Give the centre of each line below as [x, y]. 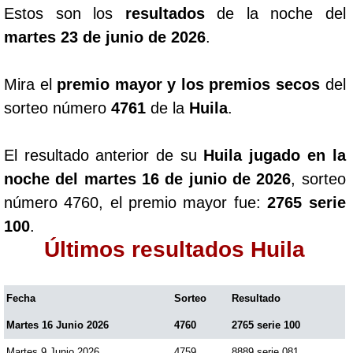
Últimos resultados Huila [175, 249]
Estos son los [65, 13]
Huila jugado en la [275, 155]
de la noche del [275, 13]
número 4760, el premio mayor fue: [136, 202]
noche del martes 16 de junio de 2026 [148, 178]
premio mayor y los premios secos [188, 84]
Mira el [31, 84]
